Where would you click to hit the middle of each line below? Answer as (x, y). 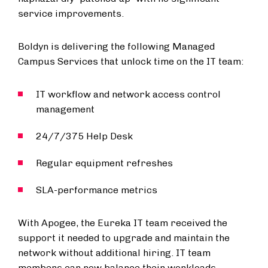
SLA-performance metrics (97, 190)
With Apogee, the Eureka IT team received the (123, 223)
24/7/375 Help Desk (84, 136)
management (65, 109)
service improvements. (71, 13)
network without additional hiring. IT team (114, 253)
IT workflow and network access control (128, 94)
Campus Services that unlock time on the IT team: (131, 61)
